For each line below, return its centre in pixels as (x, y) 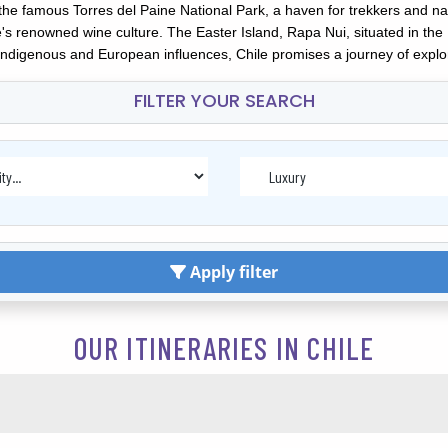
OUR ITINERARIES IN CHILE (224, 348)
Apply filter (232, 271)
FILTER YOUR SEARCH (224, 100)
